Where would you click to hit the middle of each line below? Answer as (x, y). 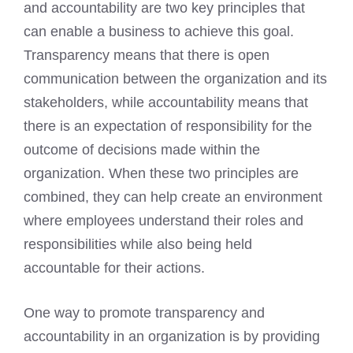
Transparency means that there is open (147, 56)
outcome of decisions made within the (142, 150)
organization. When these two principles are (161, 174)
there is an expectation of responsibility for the (168, 126)
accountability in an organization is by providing (172, 337)
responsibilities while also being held (138, 245)
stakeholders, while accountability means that (166, 103)
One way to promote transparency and (144, 313)
